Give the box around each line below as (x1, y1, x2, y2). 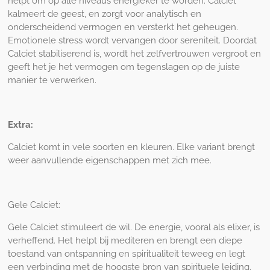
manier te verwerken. (7, 74, 96, 86)
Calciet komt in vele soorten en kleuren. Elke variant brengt (7, 141, 255, 152)
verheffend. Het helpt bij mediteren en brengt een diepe (7, 234, 242, 246)
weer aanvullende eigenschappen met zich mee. (7, 154, 212, 166)
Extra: (7, 119, 33, 130)
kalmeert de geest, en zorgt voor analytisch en (7, 8, 201, 19)
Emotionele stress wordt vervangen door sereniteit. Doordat (7, 34, 257, 46)
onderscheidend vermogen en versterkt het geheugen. (7, 21, 238, 33)
